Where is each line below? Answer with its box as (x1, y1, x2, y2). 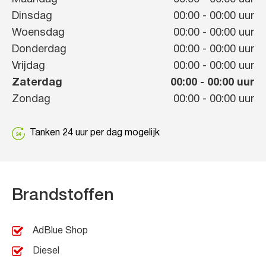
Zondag (12, 94, 50, 104)
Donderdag (12, 44, 66, 55)
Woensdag (12, 27, 65, 38)
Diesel (33, 246, 59, 255)
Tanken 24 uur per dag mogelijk (30, 128, 160, 137)
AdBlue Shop (33, 226, 88, 235)
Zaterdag (12, 77, 62, 88)
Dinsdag (12, 11, 52, 21)
